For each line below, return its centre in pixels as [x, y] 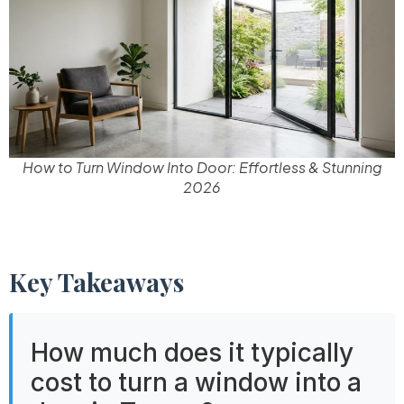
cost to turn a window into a [196, 383]
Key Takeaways [96, 282]
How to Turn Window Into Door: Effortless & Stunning [202, 168]
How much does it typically [192, 353]
